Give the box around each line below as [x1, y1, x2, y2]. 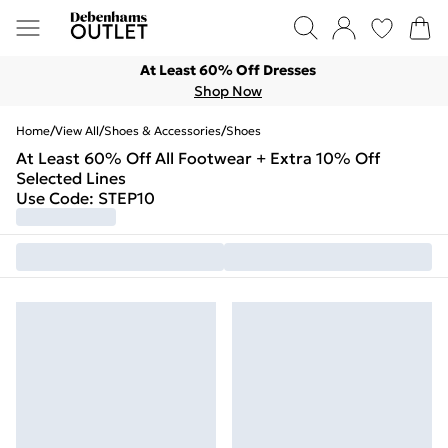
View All [55, 123, 99, 138]
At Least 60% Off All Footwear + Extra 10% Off [16, 148, 380, 168]
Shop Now [194, 82, 262, 100]
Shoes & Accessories [104, 123, 221, 138]
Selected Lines [16, 168, 126, 188]
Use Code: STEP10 [16, 188, 155, 208]
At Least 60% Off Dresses [140, 61, 316, 79]
